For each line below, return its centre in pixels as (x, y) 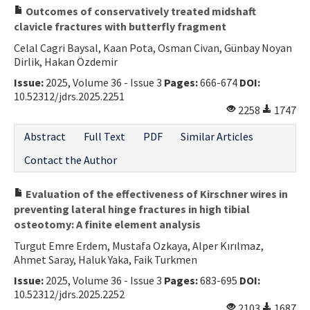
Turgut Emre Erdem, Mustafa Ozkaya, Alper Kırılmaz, (139, 245)
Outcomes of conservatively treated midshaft (140, 11)
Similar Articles (217, 136)
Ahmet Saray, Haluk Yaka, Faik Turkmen (106, 259)
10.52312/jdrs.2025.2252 (69, 294)
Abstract (45, 136)
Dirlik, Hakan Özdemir (66, 61)
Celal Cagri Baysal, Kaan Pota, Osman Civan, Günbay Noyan (153, 47)
